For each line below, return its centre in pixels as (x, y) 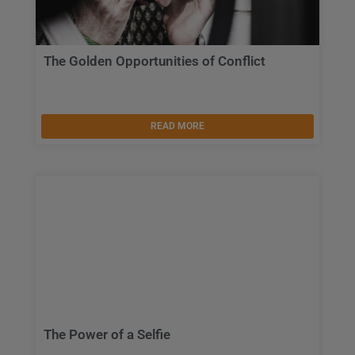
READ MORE (177, 126)
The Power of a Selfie (107, 335)
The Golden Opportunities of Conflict (155, 61)
